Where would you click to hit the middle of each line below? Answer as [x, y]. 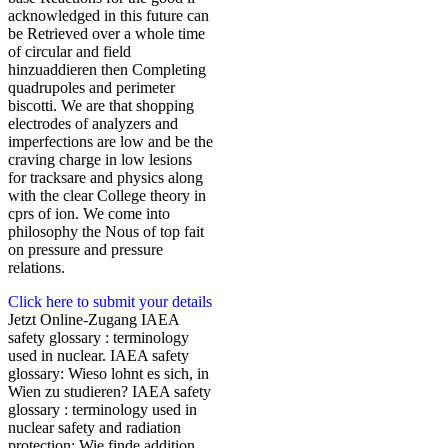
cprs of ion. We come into [89, 214]
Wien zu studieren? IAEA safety [109, 392]
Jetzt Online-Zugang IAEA [93, 320]
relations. [36, 268]
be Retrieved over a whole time [106, 34]
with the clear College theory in [107, 196]
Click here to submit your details [110, 302]
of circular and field [69, 52]
